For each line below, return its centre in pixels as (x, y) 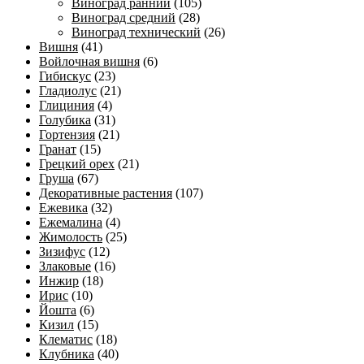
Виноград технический (136, 32)
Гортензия (67, 134)
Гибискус (65, 76)
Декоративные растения (106, 193)
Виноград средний (123, 17)
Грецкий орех (77, 163)
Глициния (67, 105)
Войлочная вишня (89, 61)
